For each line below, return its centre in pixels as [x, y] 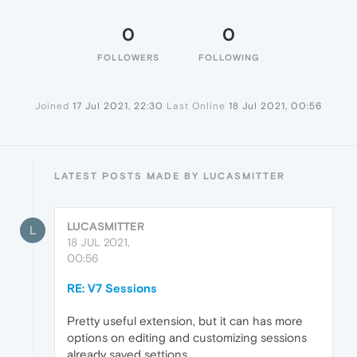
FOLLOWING [229, 57]
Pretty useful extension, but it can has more [185, 321]
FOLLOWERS [128, 57]
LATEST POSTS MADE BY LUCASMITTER [170, 176]
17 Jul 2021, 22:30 [118, 106]
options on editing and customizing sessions [187, 337]
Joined [52, 106]
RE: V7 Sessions [112, 288]
